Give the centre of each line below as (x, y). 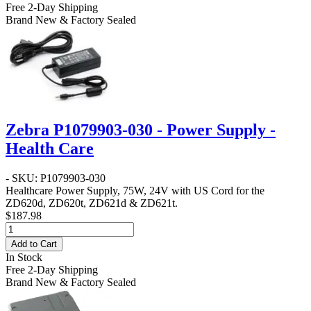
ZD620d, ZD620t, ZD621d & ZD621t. (92, 203)
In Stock (24, 257)
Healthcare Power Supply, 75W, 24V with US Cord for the (135, 190)
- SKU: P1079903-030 (56, 178)
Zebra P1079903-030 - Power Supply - (141, 129)
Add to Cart (34, 244)
